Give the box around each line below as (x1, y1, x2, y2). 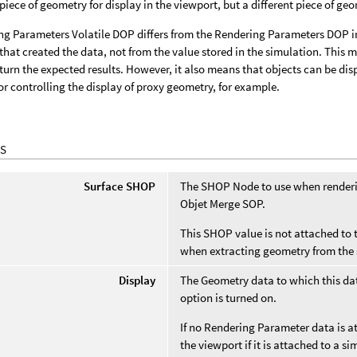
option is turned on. (180, 289, 277, 305)
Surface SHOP (84, 178, 156, 194)
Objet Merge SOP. (180, 195, 266, 211)
